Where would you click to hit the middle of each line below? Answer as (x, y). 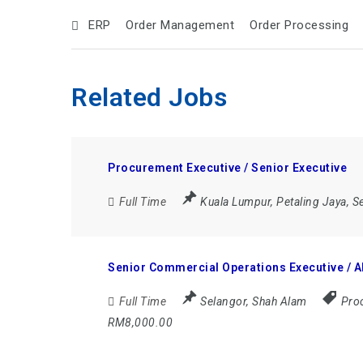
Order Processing (299, 26)
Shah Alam (280, 301)
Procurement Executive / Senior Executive (228, 167)
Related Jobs (149, 97)
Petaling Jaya (312, 201)
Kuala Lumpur (236, 201)
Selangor (224, 301)
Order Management (180, 26)
